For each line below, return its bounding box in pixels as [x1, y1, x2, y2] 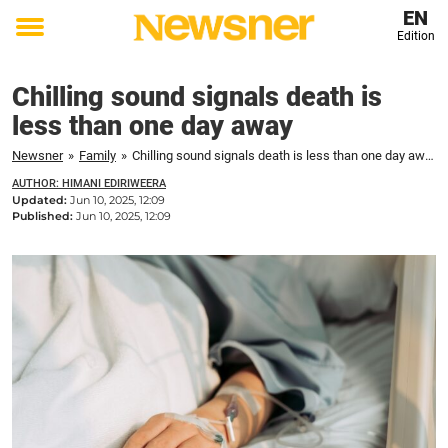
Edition [396, 29, 435, 43]
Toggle [16, 30, 70, 52]
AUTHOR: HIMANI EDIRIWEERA [12, 177, 166, 190]
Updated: [12, 193, 70, 207]
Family [79, 148, 116, 163]
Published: [12, 209, 76, 223]
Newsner [12, 148, 63, 163]
